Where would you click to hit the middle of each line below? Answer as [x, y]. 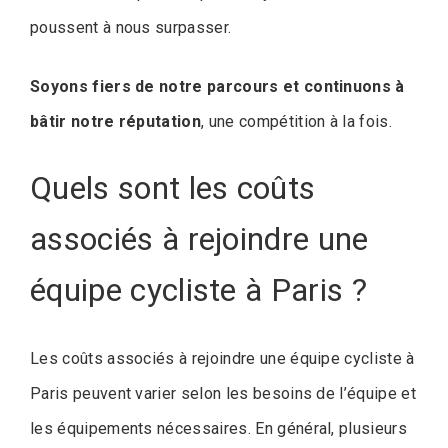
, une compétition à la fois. [297, 121]
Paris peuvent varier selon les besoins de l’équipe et [223, 394]
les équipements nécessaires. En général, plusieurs [219, 429]
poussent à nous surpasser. [131, 27]
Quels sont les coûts [173, 187]
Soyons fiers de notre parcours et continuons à [217, 86]
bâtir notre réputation [116, 121]
